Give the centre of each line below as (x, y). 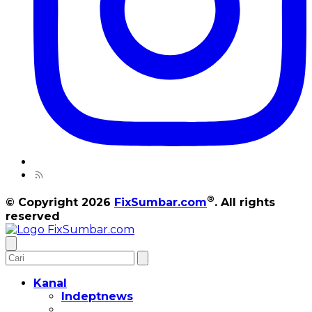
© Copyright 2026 (60, 203)
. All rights (245, 203)
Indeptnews (97, 296)
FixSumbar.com (161, 203)
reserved (33, 216)
